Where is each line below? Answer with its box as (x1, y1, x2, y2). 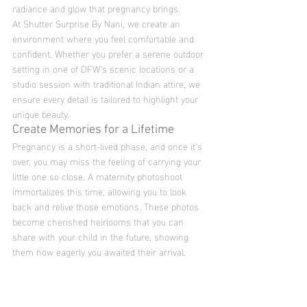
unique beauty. (12, 105, 69, 123)
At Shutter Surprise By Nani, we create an (12, 14, 183, 32)
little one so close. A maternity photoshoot (12, 167, 185, 185)
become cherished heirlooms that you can (12, 212, 186, 230)
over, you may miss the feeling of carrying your (12, 152, 204, 170)
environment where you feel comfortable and (12, 29, 197, 47)
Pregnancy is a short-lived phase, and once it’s (12, 137, 205, 155)
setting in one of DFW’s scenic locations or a (12, 60, 197, 77)
